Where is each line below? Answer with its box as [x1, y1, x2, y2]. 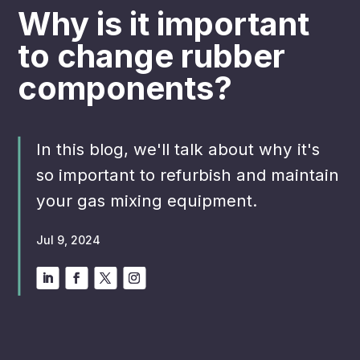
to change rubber [18, 35, 286, 76]
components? [18, 67, 233, 108]
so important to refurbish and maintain [36, 164, 340, 185]
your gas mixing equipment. [36, 190, 258, 211]
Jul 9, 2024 [36, 232, 101, 247]
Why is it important [18, 3, 310, 43]
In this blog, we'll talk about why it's [36, 138, 321, 159]
